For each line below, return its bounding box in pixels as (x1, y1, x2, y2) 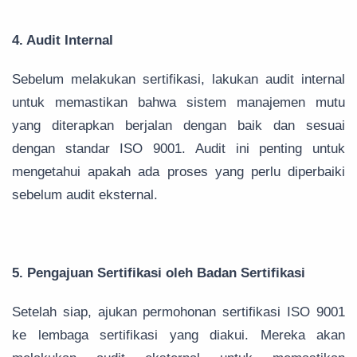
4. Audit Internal (12, 33, 113, 49)
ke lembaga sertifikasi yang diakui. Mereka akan (12, 328, 345, 343)
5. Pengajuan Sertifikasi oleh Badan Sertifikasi (12, 265, 305, 281)
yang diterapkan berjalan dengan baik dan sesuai (12, 118, 345, 134)
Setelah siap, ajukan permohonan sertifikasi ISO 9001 (12, 304, 345, 320)
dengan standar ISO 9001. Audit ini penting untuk (12, 141, 345, 157)
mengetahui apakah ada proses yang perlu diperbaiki (12, 164, 345, 180)
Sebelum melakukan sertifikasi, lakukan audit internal (12, 72, 345, 88)
